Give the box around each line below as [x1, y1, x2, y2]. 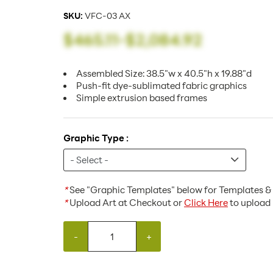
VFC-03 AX [85, 10, 132, 21]
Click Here [184, 196, 228, 208]
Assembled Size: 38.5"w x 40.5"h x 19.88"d [76, 67, 252, 79]
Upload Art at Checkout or [68, 196, 184, 208]
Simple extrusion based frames [76, 91, 207, 104]
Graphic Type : [63, 132, 129, 144]
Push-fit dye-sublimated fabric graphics [76, 79, 247, 91]
